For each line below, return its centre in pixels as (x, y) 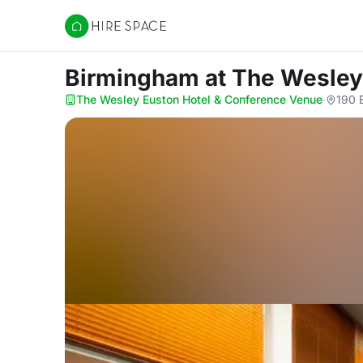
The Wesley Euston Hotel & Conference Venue (199, 99)
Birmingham (135, 78)
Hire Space (98, 34)
